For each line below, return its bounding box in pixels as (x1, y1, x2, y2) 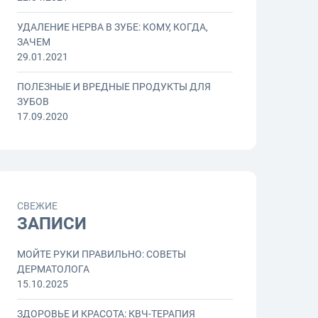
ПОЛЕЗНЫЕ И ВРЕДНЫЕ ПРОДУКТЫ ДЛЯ (17, 81, 211, 93)
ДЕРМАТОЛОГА (17, 263, 89, 275)
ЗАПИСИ (17, 214, 87, 234)
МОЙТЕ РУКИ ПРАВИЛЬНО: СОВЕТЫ (17, 248, 186, 261)
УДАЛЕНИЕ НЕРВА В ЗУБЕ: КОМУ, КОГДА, (17, 21, 208, 33)
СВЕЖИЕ (17, 200, 57, 212)
